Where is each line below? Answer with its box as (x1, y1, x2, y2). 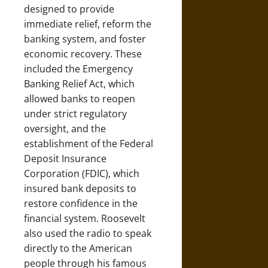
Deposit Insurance (24, 152, 106, 165)
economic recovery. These (24, 47, 142, 60)
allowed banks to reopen (24, 92, 135, 105)
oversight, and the (24, 122, 106, 135)
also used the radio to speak (24, 227, 151, 240)
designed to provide (24, 2, 114, 16)
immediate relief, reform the (24, 17, 151, 31)
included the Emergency (24, 62, 133, 75)
